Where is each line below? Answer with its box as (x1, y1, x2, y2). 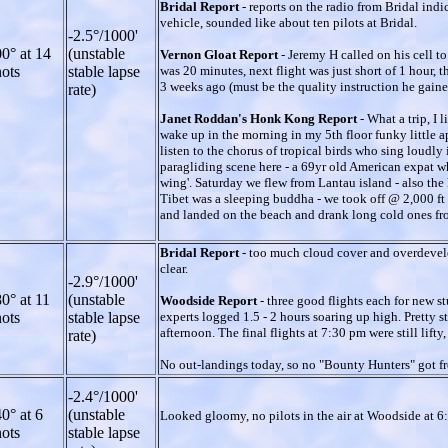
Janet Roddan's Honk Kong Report (160, 110, 360, 126)
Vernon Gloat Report (160, 46, 281, 62)
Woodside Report (160, 292, 257, 308)
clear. (160, 260, 188, 276)
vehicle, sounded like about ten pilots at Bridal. (160, 14, 417, 30)
